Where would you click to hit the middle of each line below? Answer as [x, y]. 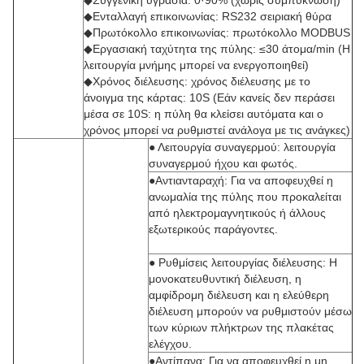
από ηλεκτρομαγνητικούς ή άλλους [237, 213]
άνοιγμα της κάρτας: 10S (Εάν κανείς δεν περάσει [209, 97]
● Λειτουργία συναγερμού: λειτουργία [242, 147]
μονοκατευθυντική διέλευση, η [225, 279]
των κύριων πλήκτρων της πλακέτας [241, 327]
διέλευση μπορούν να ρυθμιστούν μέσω [250, 311]
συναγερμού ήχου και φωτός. [223, 163]
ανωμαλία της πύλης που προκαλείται [245, 197]
